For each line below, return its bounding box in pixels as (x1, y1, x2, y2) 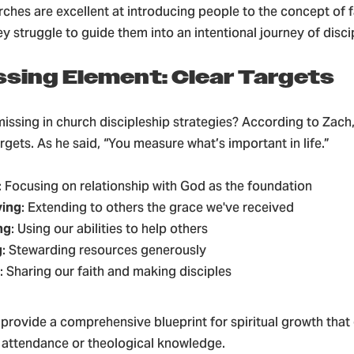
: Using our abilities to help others (11, 220, 208, 237)
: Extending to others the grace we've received (21, 199, 294, 216)
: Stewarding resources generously (2, 242, 206, 258)
